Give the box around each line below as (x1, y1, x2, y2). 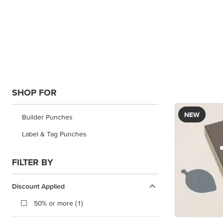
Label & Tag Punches (22, 129, 87, 138)
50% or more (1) (34, 199, 83, 207)
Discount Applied (12, 182, 65, 190)
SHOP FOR (12, 87, 57, 98)
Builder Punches (22, 112, 73, 121)
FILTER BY (12, 156, 53, 167)
